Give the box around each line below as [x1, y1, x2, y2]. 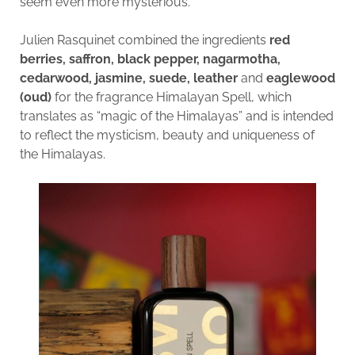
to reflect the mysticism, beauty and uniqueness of [19, 127, 315, 143]
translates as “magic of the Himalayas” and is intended [19, 108, 334, 124]
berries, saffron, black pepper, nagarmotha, [19, 51, 281, 67]
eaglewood [265, 70, 335, 86]
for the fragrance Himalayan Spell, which [51, 89, 292, 105]
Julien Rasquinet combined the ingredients [19, 32, 269, 48]
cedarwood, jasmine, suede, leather [19, 70, 238, 86]
